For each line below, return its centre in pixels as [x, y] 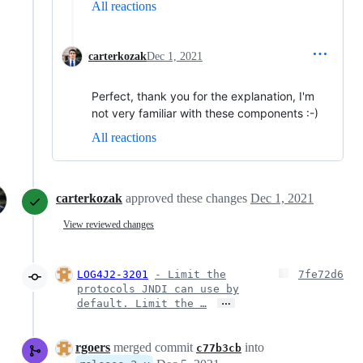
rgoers [93, 347]
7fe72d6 [321, 274]
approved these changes [188, 198]
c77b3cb [219, 348]
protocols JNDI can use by [158, 289]
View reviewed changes [109, 224]
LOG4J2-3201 [113, 274]
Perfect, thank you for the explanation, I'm [203, 96]
